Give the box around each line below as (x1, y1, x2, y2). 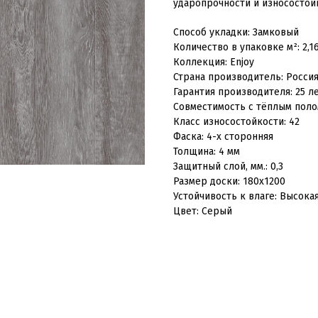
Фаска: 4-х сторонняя (173, 131, 273, 143)
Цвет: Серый (173, 205, 232, 218)
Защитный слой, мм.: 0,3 (173, 160, 283, 173)
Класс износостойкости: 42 (173, 116, 300, 128)
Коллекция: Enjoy (173, 56, 254, 69)
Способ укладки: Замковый (173, 26, 299, 39)
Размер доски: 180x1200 (173, 175, 285, 188)
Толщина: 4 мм (173, 146, 240, 158)
